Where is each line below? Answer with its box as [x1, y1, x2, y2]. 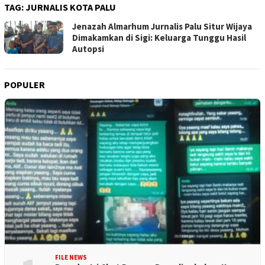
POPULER [4, 79, 45, 91]
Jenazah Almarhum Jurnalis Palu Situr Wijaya [72, 21, 252, 33]
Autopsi [72, 43, 104, 55]
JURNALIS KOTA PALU [25, 1, 116, 14]
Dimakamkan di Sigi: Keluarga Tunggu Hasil [72, 32, 246, 44]
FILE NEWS [55, 253, 87, 261]
